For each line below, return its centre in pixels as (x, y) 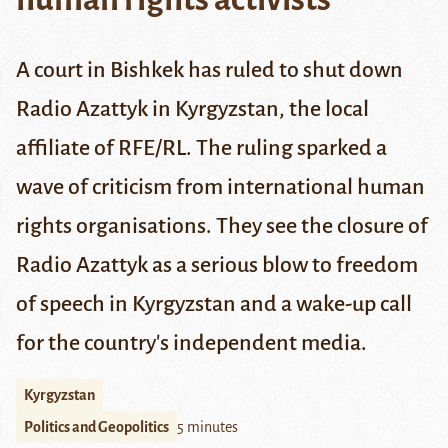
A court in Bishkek (102, 70)
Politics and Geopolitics (96, 427)
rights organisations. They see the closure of (222, 226)
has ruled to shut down (295, 70)
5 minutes (207, 427)
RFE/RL (152, 148)
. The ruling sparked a (286, 148)
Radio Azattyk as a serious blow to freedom (217, 265)
